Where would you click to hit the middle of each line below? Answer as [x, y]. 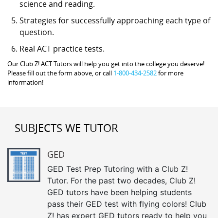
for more [170, 73]
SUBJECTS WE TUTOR [66, 127]
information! [25, 82]
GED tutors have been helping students [119, 192]
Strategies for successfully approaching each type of [115, 20]
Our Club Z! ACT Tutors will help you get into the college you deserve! [106, 64]
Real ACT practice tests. [62, 48]
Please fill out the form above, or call [60, 73]
